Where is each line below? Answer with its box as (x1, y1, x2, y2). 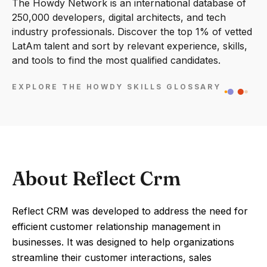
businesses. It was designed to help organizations (12, 236, 234, 248)
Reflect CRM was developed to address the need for (12, 205, 248, 217)
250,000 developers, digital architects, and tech (12, 11, 226, 23)
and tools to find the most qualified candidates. (12, 54, 221, 66)
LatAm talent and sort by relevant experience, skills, (12, 40, 247, 52)
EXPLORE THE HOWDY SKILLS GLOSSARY (12, 82, 222, 92)
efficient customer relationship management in (12, 221, 221, 232)
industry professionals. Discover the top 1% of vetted (12, 26, 252, 38)
